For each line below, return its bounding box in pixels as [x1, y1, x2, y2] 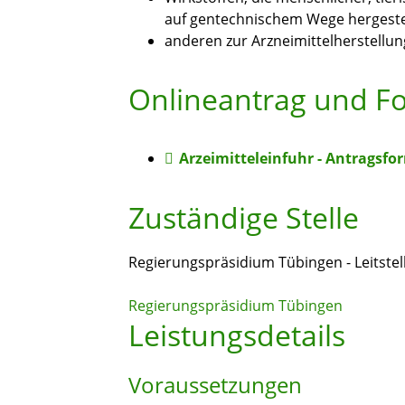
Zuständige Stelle [128, 198, 359, 238]
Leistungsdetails [128, 316, 345, 355]
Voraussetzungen [128, 370, 302, 400]
